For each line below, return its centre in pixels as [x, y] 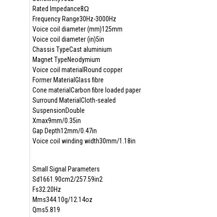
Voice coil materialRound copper [77, 70]
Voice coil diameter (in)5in [68, 39]
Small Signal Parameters [66, 169]
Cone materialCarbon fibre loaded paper [86, 90]
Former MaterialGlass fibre [68, 80]
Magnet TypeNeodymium [66, 60]
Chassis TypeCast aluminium [72, 49]
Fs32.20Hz [46, 189]
